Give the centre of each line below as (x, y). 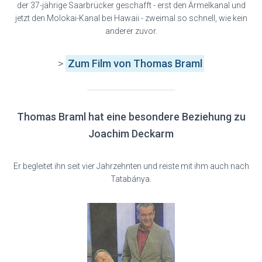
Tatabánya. (131, 179)
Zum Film (90, 63)
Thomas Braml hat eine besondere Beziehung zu (131, 117)
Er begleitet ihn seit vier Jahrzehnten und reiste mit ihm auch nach (131, 166)
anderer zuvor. (131, 31)
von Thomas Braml (158, 63)
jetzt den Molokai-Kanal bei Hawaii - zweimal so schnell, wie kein (131, 18)
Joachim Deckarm (131, 134)
